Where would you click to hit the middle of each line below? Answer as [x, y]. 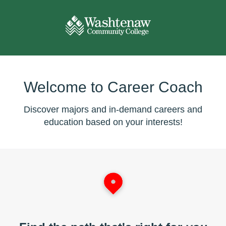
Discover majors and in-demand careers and [113, 109]
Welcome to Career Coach [113, 87]
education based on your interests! [113, 122]
